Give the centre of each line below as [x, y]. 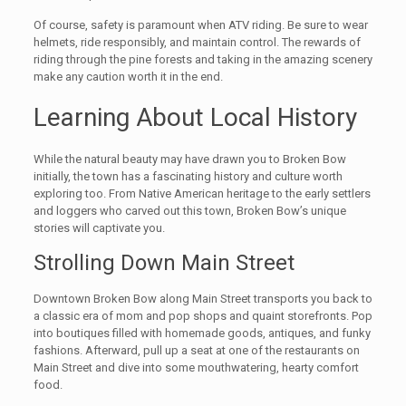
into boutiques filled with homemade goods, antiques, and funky [202, 333]
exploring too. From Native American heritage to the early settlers [202, 194]
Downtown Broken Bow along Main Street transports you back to [203, 299]
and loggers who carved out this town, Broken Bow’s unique [189, 211]
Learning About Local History [195, 118]
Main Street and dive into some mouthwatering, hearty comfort [196, 368]
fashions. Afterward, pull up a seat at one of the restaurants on [196, 351]
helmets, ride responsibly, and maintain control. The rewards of [197, 43]
